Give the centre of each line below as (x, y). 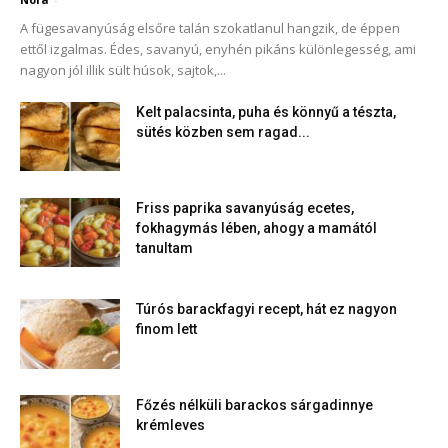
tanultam (164, 248)
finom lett (166, 329)
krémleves (170, 425)
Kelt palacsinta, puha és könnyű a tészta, (266, 112)
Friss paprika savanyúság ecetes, (245, 208)
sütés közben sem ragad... (223, 132)
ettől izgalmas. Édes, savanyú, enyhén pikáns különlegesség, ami (218, 49)
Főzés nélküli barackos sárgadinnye (254, 405)
